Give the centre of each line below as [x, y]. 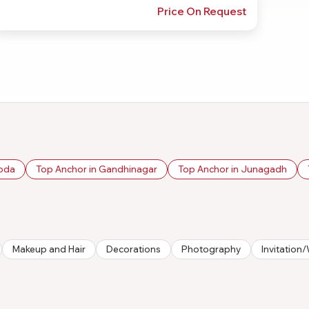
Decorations [133, 249]
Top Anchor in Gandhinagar [97, 169]
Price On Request [201, 11]
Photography [211, 249]
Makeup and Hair [49, 249]
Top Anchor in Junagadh [232, 169]
